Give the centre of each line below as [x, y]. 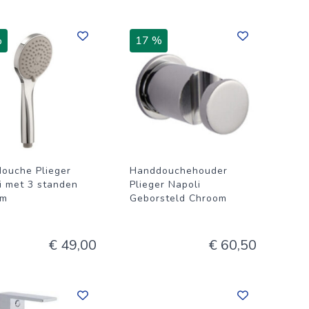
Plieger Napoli [165, 185]
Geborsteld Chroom [178, 198]
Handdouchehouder [179, 171]
